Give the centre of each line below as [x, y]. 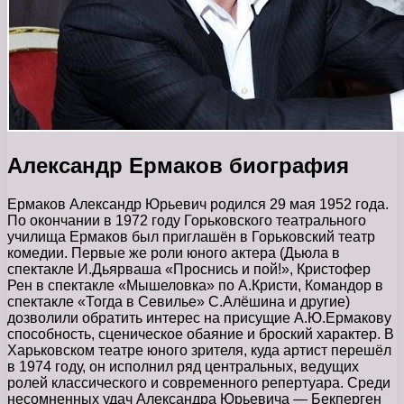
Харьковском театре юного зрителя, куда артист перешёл [199, 350]
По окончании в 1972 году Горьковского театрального [187, 220]
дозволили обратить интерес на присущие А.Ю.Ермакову [199, 317]
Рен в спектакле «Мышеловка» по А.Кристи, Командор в [195, 285]
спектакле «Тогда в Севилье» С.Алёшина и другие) [179, 301]
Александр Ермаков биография [178, 165]
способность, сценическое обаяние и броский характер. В [201, 334]
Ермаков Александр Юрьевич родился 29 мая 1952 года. [198, 204]
